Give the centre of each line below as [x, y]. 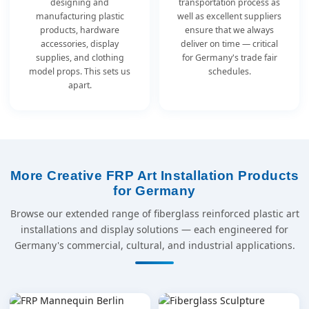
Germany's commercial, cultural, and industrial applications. [154, 245]
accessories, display [80, 44]
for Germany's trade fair [229, 58]
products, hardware [80, 30]
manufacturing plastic [80, 16]
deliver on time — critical [229, 44]
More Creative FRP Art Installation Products [154, 176]
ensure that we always [229, 30]
